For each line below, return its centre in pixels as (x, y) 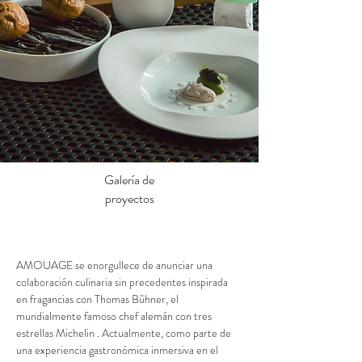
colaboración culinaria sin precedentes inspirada (123, 282)
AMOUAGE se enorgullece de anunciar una (116, 265)
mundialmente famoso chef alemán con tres (115, 316)
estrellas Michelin (55, 333)
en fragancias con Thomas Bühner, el (99, 299)
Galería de (129, 180)
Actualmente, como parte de (168, 333)
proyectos (129, 198)
